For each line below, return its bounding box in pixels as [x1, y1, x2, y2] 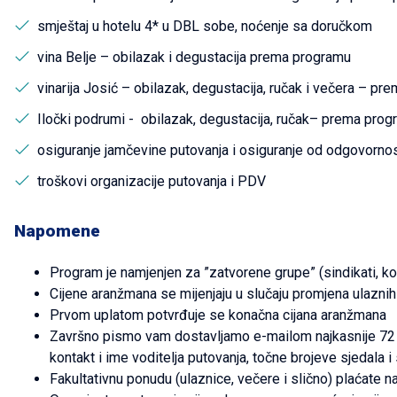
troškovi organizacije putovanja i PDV [37, 173, 266, 190]
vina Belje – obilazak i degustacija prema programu [37, 49, 351, 66]
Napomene [14, 221, 100, 241]
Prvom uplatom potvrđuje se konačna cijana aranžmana [50, 307, 390, 323]
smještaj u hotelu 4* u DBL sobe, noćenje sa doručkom [37, 18, 372, 35]
